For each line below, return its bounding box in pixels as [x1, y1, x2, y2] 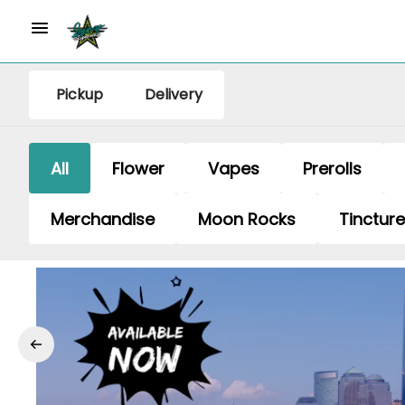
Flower [112, 156, 165, 180]
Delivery [145, 84, 202, 105]
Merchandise [51, 207, 155, 231]
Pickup [56, 84, 103, 105]
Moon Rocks [198, 207, 296, 231]
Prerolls [303, 156, 362, 180]
